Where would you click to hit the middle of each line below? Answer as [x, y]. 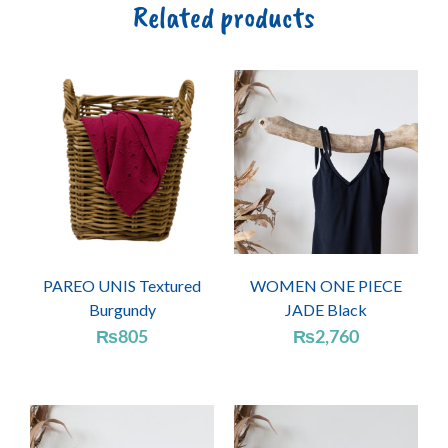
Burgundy [122, 310]
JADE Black [326, 310]
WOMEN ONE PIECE [326, 286]
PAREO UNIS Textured [122, 286]
